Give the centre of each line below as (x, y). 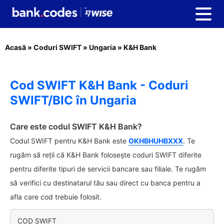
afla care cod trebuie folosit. (56, 197)
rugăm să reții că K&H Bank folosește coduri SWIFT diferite (106, 155)
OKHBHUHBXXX (156, 141)
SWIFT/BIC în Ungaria (73, 100)
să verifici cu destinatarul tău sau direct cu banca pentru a (105, 183)
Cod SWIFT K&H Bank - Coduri (99, 85)
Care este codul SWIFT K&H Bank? (76, 126)
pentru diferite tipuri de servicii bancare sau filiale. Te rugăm (108, 169)
